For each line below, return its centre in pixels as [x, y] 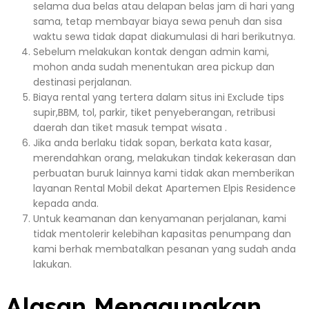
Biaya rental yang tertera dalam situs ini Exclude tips [159, 97]
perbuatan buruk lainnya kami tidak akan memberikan [164, 173]
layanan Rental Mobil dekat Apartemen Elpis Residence [165, 188]
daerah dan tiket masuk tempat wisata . [130, 127]
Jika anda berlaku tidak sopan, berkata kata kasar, [152, 142]
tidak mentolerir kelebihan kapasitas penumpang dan [162, 233]
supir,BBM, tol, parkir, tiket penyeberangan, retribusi [154, 112]
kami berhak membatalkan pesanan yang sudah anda [165, 249]
